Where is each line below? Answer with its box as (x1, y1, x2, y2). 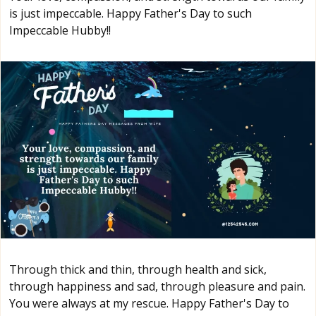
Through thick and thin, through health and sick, (9, 261, 267, 277)
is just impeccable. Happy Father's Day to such (9, 5, 252, 21)
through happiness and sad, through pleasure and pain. (9, 278, 305, 294)
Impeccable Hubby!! (9, 22, 111, 38)
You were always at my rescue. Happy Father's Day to (9, 295, 289, 311)
